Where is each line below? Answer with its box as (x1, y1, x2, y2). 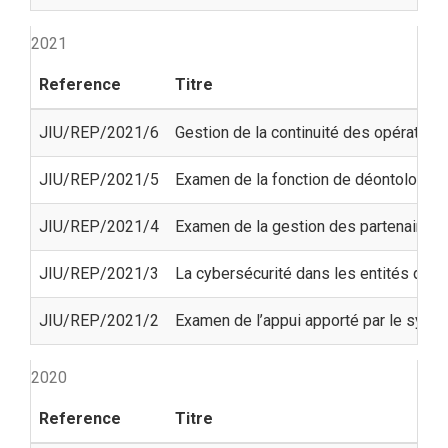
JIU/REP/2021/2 (39, 310, 159, 330)
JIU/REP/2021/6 (39, 122, 159, 142)
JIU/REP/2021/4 (39, 216, 159, 236)
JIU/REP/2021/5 (39, 169, 159, 189)
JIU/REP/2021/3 (39, 263, 159, 283)
